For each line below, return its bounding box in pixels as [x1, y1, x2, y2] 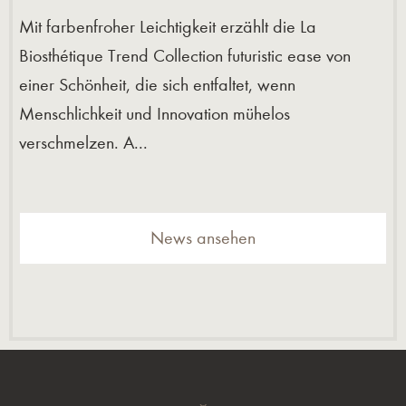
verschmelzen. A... [19, 131, 148, 153]
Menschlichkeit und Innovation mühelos [19, 102, 290, 124]
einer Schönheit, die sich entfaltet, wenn [19, 73, 295, 95]
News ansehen [150, 227, 256, 248]
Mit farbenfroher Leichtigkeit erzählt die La [19, 15, 316, 37]
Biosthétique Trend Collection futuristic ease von [19, 44, 351, 66]
